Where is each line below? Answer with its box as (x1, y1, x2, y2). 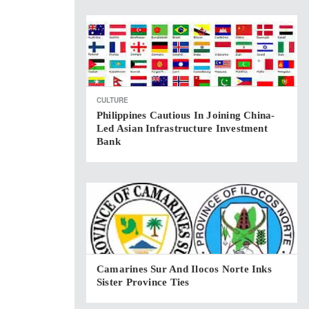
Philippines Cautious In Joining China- (97, 110, 275, 121)
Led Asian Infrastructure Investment (97, 123, 268, 134)
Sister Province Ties (97, 277, 190, 288)
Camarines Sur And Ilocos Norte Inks (97, 263, 272, 275)
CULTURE (97, 95, 128, 105)
